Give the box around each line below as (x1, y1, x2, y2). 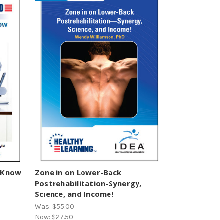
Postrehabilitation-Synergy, (34, 178, 142, 188)
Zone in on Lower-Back (34, 167, 121, 177)
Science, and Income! (34, 189, 113, 199)
